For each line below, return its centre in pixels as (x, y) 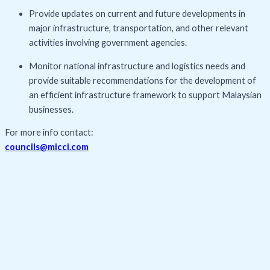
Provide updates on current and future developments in (137, 14)
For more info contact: (49, 133)
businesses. (51, 109)
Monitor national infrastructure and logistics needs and (137, 66)
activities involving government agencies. (108, 43)
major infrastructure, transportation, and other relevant (139, 28)
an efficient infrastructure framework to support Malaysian (145, 95)
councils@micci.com (47, 147)
